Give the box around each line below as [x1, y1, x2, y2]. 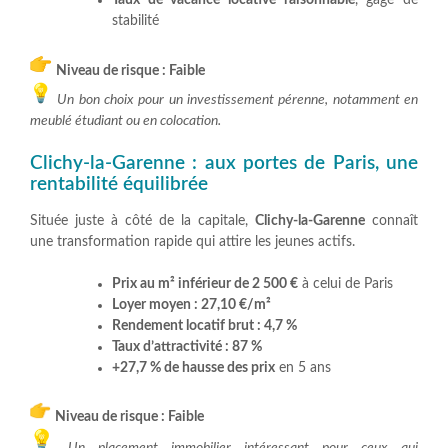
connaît [365, 213, 418, 228]
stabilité [112, 13, 159, 28]
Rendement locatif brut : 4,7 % [112, 318, 297, 333]
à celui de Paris [298, 276, 393, 291]
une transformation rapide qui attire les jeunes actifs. [30, 234, 355, 249]
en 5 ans [275, 360, 331, 375]
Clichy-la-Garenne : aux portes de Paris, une [30, 153, 418, 173]
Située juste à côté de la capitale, [30, 213, 255, 228]
